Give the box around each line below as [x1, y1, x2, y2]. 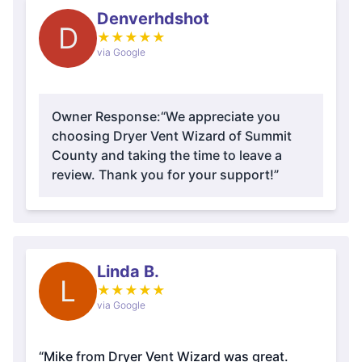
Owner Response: [52, 108, 161, 124]
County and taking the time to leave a [52, 147, 282, 163]
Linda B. [97, 262, 159, 281]
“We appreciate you [161, 108, 280, 124]
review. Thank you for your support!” [52, 166, 279, 183]
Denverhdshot [97, 9, 209, 28]
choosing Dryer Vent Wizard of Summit [52, 128, 292, 144]
